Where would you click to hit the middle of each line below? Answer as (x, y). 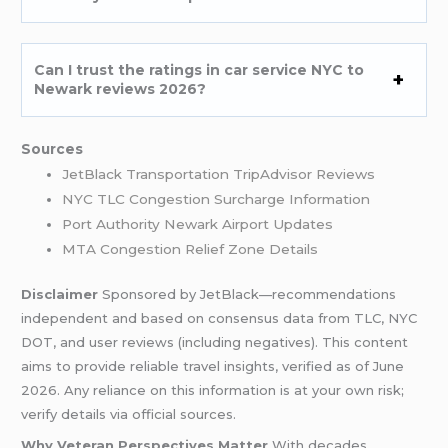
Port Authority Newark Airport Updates (198, 223)
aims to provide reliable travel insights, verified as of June (213, 366)
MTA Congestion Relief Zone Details (190, 248)
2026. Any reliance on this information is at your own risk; (213, 390)
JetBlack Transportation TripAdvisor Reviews (219, 173)
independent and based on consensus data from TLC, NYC (219, 318)
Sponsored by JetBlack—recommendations (247, 294)
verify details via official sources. (129, 414)
